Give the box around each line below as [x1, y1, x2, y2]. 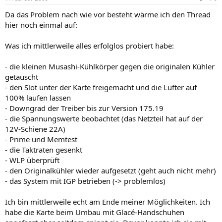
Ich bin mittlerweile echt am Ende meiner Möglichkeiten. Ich [5, 196, 210, 207]
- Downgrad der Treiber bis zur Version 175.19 [5, 103, 164, 113]
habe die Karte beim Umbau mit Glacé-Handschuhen [5, 207, 184, 217]
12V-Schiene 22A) [5, 123, 65, 134]
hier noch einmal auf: [5, 19, 77, 30]
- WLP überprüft [5, 155, 59, 165]
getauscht [5, 71, 38, 82]
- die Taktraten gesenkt [5, 144, 82, 155]
